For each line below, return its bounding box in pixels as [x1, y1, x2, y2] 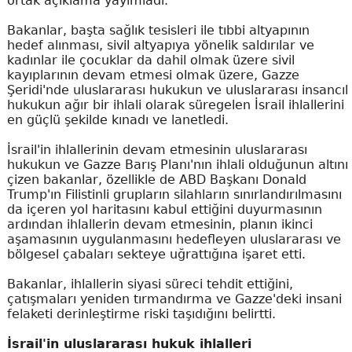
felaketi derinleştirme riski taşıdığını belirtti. [6, 306, 276, 322]
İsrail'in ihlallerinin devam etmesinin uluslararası [6, 142, 307, 158]
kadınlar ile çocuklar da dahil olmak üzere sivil [6, 53, 295, 68]
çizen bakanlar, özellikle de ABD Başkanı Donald [6, 172, 306, 188]
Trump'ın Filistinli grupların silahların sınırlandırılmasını [6, 187, 342, 203]
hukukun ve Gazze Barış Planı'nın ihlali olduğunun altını [6, 157, 348, 173]
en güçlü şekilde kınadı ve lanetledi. [6, 112, 229, 128]
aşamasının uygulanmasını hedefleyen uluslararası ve [6, 232, 341, 247]
